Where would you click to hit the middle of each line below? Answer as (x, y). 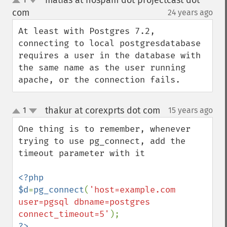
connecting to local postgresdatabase (109, 43)
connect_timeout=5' (64, 214)
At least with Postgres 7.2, (87, 31)
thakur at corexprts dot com (102, 110)
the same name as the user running (102, 68)
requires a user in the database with (109, 55)
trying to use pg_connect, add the (102, 141)
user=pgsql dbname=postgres (84, 202)
